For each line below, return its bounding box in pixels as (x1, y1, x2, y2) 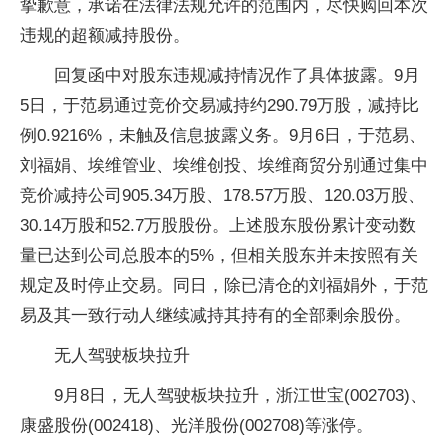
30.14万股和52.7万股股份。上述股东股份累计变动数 (20, 216, 416, 235)
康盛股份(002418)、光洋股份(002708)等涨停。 (20, 416, 373, 435)
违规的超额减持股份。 (20, 26, 190, 45)
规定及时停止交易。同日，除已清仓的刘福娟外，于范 (20, 276, 428, 295)
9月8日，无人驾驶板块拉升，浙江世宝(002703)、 (54, 386, 427, 405)
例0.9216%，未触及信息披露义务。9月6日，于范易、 (20, 126, 426, 145)
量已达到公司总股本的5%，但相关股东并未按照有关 (20, 246, 418, 265)
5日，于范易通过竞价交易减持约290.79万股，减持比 (20, 96, 419, 115)
